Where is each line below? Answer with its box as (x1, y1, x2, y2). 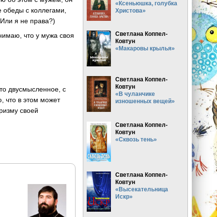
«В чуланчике (115, 90, 155, 97)
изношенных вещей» (115, 97, 175, 104)
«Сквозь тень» (115, 136, 157, 142)
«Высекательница (115, 186, 169, 192)
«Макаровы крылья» (115, 45, 175, 51)
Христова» (115, 7, 146, 14)
